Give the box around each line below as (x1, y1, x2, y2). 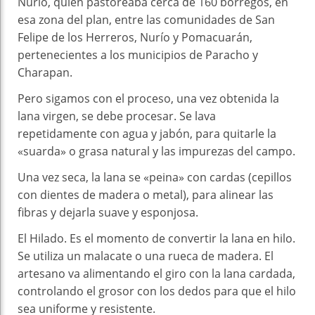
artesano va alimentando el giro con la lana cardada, (18, 265, 295, 281)
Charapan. (18, 64, 72, 80)
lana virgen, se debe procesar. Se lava (18, 108, 216, 124)
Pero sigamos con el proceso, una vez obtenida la (18, 90, 279, 106)
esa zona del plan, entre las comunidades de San (18, 11, 275, 27)
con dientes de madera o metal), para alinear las (18, 186, 274, 202)
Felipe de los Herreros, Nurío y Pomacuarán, (18, 29, 252, 45)
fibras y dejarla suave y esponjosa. (18, 204, 198, 220)
